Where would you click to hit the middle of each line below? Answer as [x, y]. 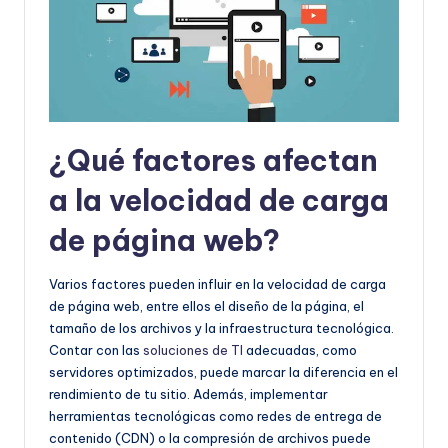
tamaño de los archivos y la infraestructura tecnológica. [221, 327]
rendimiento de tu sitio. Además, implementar [188, 393]
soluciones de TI [193, 349]
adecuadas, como [300, 349]
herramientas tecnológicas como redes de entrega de [215, 415]
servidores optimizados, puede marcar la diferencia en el [223, 371]
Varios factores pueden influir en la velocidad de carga [217, 283]
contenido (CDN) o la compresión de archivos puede [210, 437]
